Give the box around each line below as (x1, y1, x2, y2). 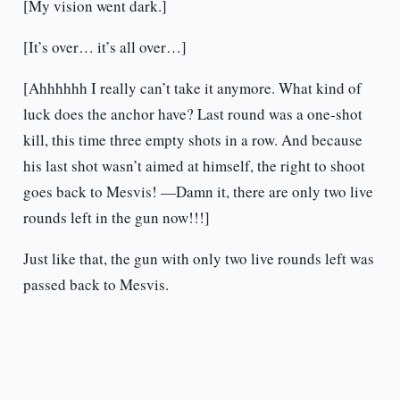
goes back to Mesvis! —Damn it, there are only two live (22, 181, 373, 203)
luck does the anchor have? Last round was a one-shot (22, 104, 362, 125)
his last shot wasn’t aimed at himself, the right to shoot (22, 155, 365, 177)
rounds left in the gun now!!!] (22, 207, 210, 229)
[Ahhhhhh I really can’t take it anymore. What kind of (22, 78, 362, 99)
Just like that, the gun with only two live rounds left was (22, 248, 374, 270)
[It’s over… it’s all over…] (22, 37, 187, 58)
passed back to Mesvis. (22, 274, 169, 296)
